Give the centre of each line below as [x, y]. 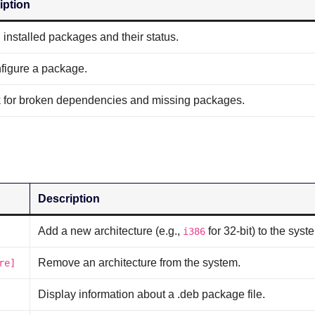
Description [69, 198]
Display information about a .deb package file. [152, 294]
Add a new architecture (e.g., [111, 231]
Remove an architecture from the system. [140, 262]
